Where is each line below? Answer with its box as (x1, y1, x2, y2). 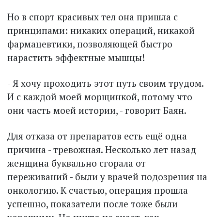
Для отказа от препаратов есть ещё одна (7, 130, 187, 142)
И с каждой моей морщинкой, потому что (7, 91, 192, 103)
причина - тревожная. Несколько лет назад (7, 143, 196, 156)
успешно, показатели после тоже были (7, 198, 178, 210)
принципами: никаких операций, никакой (7, 24, 195, 37)
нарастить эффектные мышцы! (7, 51, 145, 64)
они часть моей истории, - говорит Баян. (7, 104, 186, 117)
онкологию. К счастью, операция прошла (7, 184, 188, 197)
